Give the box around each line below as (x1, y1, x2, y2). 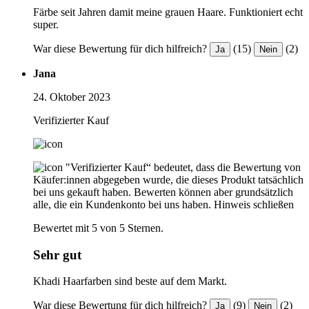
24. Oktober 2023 (33, 90, 110, 103)
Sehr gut (33, 247, 81, 262)
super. (33, 18, 59, 30)
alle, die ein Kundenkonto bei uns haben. (33, 198, 211, 210)
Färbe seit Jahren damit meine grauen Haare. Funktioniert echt (33, 6, 303, 18)
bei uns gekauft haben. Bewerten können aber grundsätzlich (33, 186, 293, 198)
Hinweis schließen (214, 198, 294, 210)
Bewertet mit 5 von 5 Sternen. (33, 221, 163, 234)
